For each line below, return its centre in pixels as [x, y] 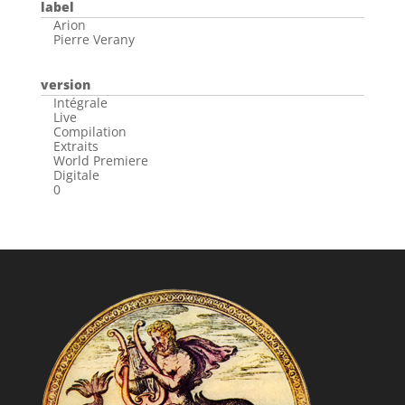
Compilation [89, 132]
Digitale [76, 175]
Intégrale [80, 103]
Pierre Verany [94, 39]
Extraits [75, 146]
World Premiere [100, 160]
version [65, 85]
